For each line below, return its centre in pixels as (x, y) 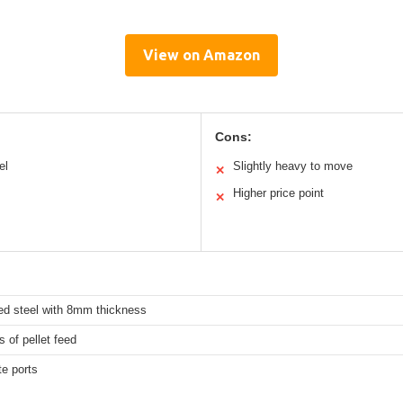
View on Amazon (201, 54)
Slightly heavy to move (293, 166)
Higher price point (278, 193)
